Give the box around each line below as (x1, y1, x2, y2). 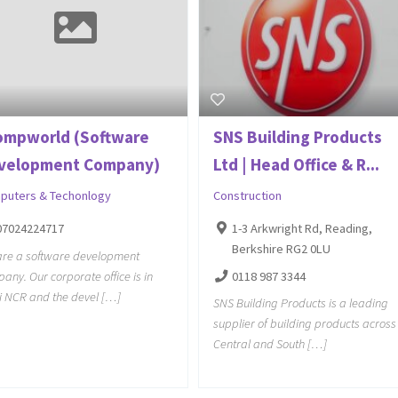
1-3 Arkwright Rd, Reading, (231, 219, 372, 236)
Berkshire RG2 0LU (231, 240, 330, 257)
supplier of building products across (212, 314, 396, 331)
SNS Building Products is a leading (212, 294, 388, 311)
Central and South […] (212, 335, 327, 352)
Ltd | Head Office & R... (212, 153, 379, 175)
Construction (212, 187, 282, 203)
